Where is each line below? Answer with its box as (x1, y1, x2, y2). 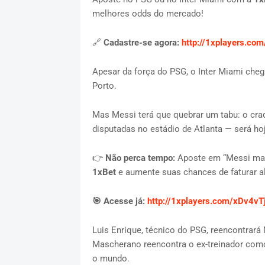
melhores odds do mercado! (92, 8, 203, 20)
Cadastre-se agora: (103, 37, 182, 49)
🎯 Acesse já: (92, 196, 147, 207)
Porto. (92, 80, 119, 92)
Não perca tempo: (105, 153, 177, 164)
